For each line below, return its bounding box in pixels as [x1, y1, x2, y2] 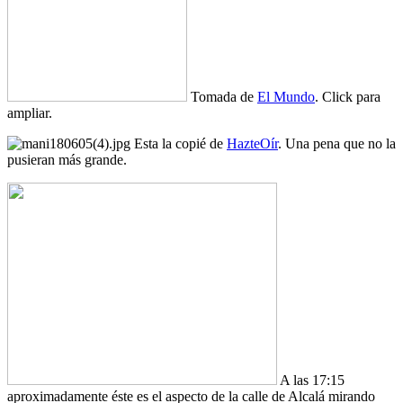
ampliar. [7, 104, 52, 121]
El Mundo [257, 88, 315, 104]
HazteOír [227, 135, 278, 151]
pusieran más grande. [7, 151, 127, 167]
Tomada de [187, 88, 257, 104]
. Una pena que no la [278, 135, 396, 151]
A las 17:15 [277, 372, 345, 388]
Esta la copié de [130, 135, 227, 151]
